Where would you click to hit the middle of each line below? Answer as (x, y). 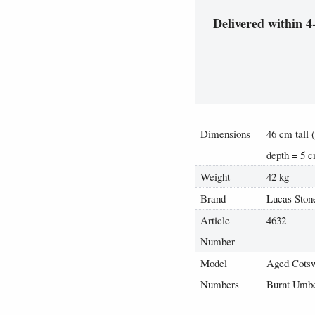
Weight (216, 177)
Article (216, 220)
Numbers (220, 284)
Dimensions (226, 134)
